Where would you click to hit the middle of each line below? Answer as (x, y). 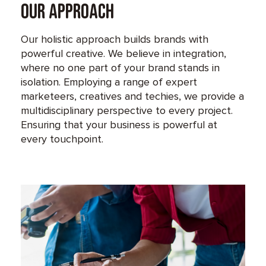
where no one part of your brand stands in (120, 67)
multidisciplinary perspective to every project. (127, 110)
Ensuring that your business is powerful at (119, 124)
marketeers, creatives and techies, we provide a (132, 96)
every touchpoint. (62, 139)
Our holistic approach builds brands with (115, 39)
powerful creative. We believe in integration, (123, 53)
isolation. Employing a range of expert (109, 82)
